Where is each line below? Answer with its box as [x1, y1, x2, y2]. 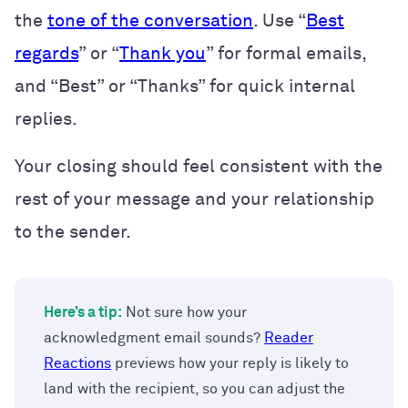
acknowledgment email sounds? [44, 330, 264, 345]
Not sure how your [122, 304, 247, 320]
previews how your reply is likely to [111, 355, 349, 371]
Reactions [44, 355, 111, 371]
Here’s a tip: [44, 304, 122, 320]
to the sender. [15, 222, 131, 241]
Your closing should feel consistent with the [15, 157, 382, 176]
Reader [264, 330, 313, 345]
